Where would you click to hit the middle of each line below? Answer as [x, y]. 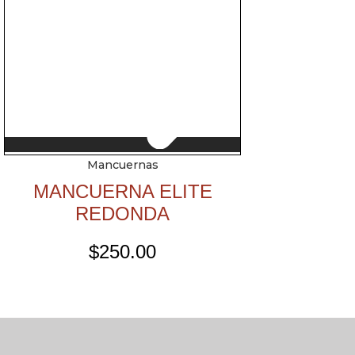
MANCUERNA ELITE [122, 192]
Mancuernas [122, 165]
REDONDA [123, 214]
